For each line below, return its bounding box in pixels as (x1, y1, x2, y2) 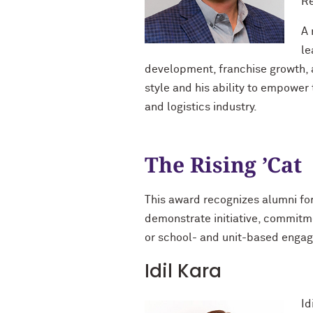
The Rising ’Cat (145, 150, 302, 179)
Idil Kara (145, 259, 221, 284)
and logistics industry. (145, 101, 257, 112)
